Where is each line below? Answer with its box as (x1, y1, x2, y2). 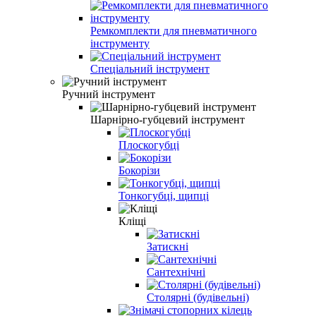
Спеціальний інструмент (90, 62, 209, 75)
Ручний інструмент (62, 87, 155, 100)
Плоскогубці (119, 138, 179, 151)
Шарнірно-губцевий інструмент (90, 113, 245, 126)
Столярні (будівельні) (147, 291, 249, 303)
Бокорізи (119, 164, 160, 176)
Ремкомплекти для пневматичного (90, 24, 257, 37)
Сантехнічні (147, 265, 205, 278)
